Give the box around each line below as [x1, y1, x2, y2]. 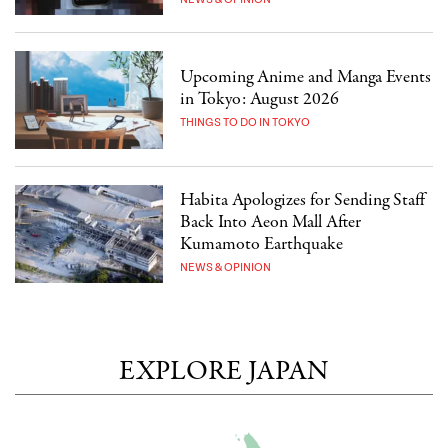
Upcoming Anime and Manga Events [180, 64, 432, 90]
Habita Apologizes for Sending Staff [180, 187, 426, 213]
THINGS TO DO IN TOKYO [180, 115, 311, 129]
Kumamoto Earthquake [180, 231, 344, 257]
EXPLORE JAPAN [119, 352, 329, 391]
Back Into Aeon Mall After [180, 209, 362, 235]
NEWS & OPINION [180, 260, 272, 274]
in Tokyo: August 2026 [180, 86, 340, 112]
